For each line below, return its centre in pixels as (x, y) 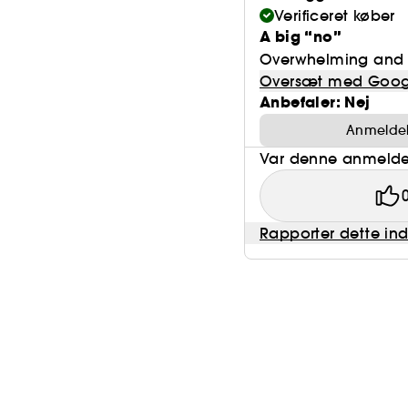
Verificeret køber (335, 15)
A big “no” (301, 37)
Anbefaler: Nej (315, 102)
